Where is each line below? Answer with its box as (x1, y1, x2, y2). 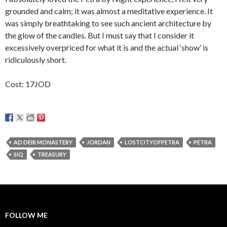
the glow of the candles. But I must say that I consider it (5, 30, 194, 41)
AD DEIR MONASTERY (14, 139, 72, 146)
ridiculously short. (5, 55, 66, 65)
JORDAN (87, 139, 110, 146)
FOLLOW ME (5, 211, 48, 220)
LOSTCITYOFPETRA (125, 139, 179, 146)
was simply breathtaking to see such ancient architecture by (5, 18, 211, 28)
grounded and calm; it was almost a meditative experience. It (5, 6, 213, 16)
